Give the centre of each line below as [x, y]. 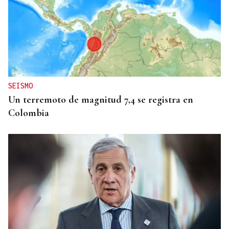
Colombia [29, 113]
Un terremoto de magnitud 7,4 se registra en [101, 100]
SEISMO [20, 86]
